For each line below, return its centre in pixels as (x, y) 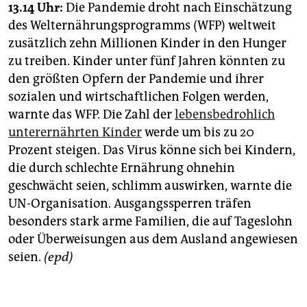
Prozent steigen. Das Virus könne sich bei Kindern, (152, 150)
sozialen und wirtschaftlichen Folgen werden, (138, 97)
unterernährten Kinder (75, 133)
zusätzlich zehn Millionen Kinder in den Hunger (147, 44)
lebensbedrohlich (225, 115)
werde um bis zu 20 (198, 133)
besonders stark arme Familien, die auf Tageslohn (150, 222)
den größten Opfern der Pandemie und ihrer (136, 79)
